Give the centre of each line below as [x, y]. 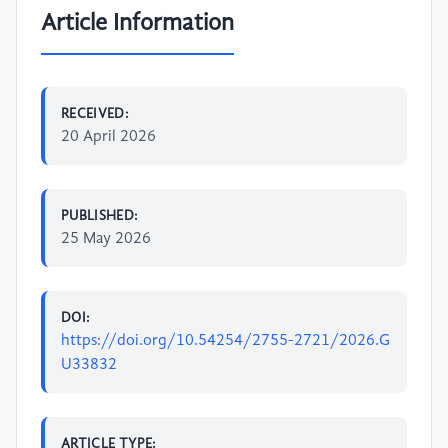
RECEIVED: [95, 113]
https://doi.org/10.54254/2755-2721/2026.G [225, 340]
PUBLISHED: [100, 215]
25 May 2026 [106, 238]
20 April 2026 [108, 136]
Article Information [137, 23]
